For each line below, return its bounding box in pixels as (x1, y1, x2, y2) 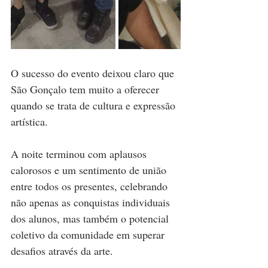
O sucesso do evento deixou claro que (11, 66, 177, 80)
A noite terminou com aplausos (11, 147, 150, 161)
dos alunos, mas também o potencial (11, 211, 172, 226)
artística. (11, 114, 48, 129)
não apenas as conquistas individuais (11, 195, 173, 209)
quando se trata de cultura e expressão (11, 98, 178, 112)
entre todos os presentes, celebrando (11, 179, 170, 193)
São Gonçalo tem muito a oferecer (11, 82, 162, 96)
